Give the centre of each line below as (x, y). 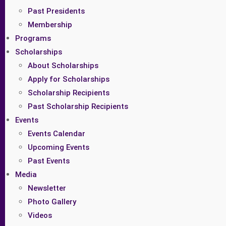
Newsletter (47, 188)
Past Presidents (56, 11)
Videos (40, 215)
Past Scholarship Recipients (78, 106)
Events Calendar (56, 134)
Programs (33, 38)
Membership (50, 25)
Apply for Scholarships (69, 79)
